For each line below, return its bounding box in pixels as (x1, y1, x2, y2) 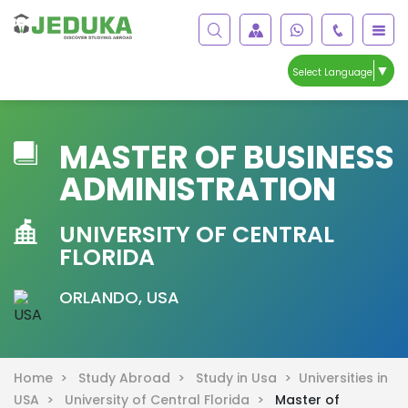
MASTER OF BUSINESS (59, 134, 394, 179)
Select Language (292, 65, 372, 79)
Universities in (299, 368, 388, 387)
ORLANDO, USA (59, 285, 179, 309)
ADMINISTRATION (59, 166, 336, 211)
